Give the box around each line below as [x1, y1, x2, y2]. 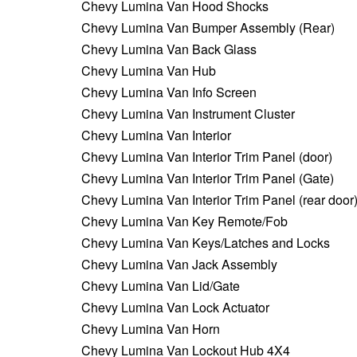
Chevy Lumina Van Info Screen [81, 82, 257, 101]
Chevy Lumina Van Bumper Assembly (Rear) [81, 18, 335, 37]
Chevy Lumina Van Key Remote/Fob [81, 211, 288, 230]
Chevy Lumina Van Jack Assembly [81, 254, 277, 273]
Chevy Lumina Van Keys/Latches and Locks [81, 233, 330, 252]
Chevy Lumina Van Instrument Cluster [81, 104, 295, 123]
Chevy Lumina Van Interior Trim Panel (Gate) [81, 168, 334, 187]
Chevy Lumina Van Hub [81, 61, 216, 80]
